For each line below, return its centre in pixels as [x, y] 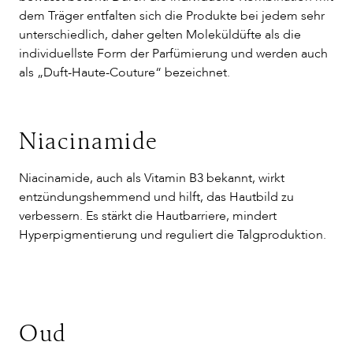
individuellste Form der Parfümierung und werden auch [173, 54]
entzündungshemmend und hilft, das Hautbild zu [156, 197]
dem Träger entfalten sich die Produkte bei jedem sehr [172, 16]
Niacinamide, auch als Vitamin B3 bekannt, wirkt [152, 178]
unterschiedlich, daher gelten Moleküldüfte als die [160, 35]
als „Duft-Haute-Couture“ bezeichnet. [124, 72]
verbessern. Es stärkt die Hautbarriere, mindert [148, 216]
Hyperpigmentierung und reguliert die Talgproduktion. [173, 235]
